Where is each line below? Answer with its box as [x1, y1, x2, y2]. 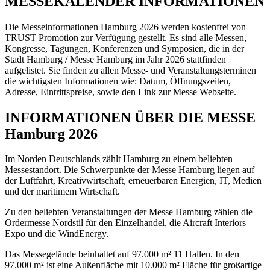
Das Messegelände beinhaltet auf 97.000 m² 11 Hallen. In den [5, 249, 239, 260]
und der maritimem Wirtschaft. [5, 186, 120, 197]
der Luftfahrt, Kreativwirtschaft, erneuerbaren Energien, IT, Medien [5, 175, 262, 186]
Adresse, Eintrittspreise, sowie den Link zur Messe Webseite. [5, 86, 236, 97]
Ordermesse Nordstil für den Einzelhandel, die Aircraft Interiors [5, 218, 246, 228]
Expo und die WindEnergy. [5, 228, 108, 239]
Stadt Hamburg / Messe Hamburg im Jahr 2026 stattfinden [5, 54, 226, 64]
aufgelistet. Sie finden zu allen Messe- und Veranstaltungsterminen [5, 64, 256, 75]
